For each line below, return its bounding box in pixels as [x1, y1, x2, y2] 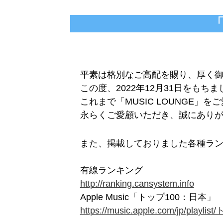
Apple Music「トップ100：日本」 [80, 192, 216, 202]
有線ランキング [80, 165, 143, 175]
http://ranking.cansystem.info [80, 179, 194, 189]
